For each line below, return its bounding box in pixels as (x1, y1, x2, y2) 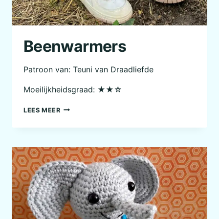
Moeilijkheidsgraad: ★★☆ (23, 84, 122, 94)
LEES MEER (23, 106, 61, 114)
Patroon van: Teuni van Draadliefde (23, 64, 153, 74)
